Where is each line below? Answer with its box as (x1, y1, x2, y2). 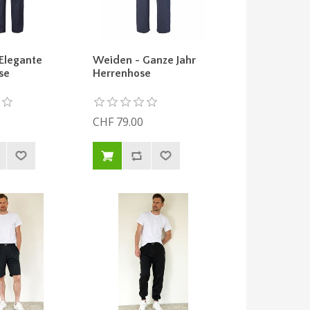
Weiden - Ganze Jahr (92, 54, 196, 67)
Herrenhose (92, 67, 151, 80)
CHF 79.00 (92, 114, 143, 130)
